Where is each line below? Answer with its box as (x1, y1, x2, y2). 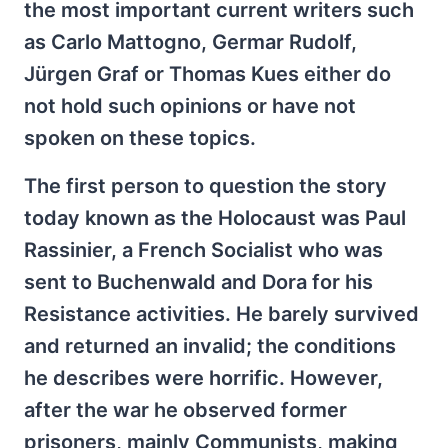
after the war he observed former (24, 397, 347, 422)
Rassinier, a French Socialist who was (24, 237, 383, 262)
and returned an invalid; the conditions (24, 333, 396, 358)
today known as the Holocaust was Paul (24, 205, 406, 230)
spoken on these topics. (24, 125, 256, 150)
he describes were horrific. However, (24, 365, 383, 390)
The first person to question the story (24, 173, 387, 198)
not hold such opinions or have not (24, 93, 356, 118)
